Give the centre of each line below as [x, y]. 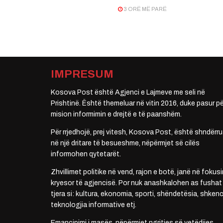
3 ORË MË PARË [145, 9]
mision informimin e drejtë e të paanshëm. [116, 114]
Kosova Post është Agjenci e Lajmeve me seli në [128, 92]
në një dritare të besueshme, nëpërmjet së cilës [125, 143]
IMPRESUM [82, 74]
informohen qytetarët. [86, 154]
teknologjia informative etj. [94, 205]
